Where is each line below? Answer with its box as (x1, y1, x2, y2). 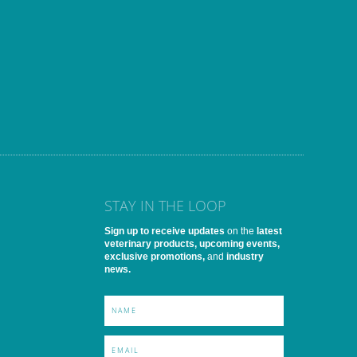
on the (224, 225, 254, 237)
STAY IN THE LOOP (104, 195, 226, 215)
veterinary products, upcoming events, (104, 237, 280, 249)
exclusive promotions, (104, 250, 205, 262)
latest (253, 225, 282, 237)
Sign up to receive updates (104, 225, 225, 237)
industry (223, 250, 264, 262)
